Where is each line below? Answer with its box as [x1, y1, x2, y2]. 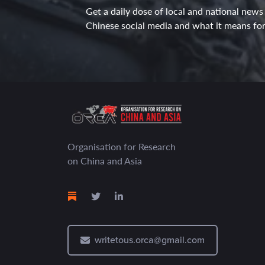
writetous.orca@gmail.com [95, 232, 205, 247]
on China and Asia [67, 153, 142, 167]
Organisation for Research [67, 139, 176, 153]
